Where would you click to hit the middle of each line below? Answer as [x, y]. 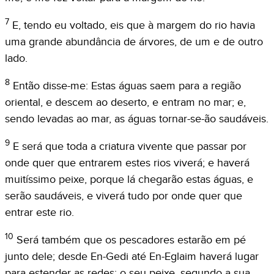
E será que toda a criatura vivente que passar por [130, 146]
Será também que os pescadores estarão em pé [131, 240]
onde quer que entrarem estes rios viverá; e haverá [127, 163]
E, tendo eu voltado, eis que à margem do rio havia [134, 25]
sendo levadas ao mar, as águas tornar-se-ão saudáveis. [137, 119]
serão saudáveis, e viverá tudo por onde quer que [124, 196]
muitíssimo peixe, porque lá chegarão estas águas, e [129, 179]
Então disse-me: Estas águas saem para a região [127, 86]
